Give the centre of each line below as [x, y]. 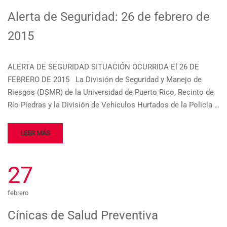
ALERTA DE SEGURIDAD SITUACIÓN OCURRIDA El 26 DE [103, 67]
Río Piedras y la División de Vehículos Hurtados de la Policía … [113, 105]
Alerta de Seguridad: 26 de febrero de [109, 17]
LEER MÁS [35, 133]
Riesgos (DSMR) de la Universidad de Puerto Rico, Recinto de [111, 92]
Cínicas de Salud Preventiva [83, 215]
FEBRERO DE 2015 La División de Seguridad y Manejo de [105, 80]
